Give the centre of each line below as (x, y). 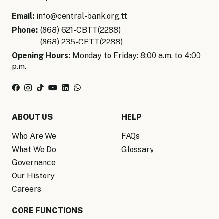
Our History (33, 175)
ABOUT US (32, 117)
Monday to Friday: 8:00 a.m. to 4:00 (136, 55)
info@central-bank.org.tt (82, 16)
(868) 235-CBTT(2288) (81, 42)
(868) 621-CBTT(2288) (80, 30)
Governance (34, 162)
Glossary (138, 149)
